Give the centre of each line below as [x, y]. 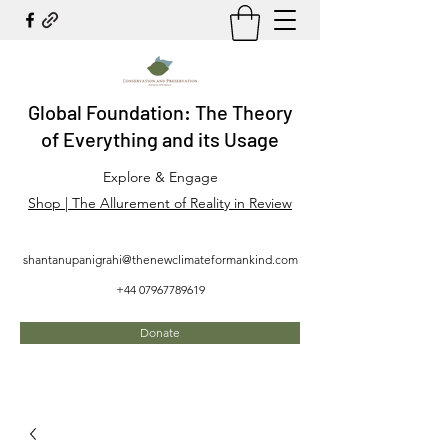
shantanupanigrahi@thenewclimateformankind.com [160, 259]
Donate [160, 332]
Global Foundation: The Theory [160, 111]
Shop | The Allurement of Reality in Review [160, 202]
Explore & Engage [160, 176]
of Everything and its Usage [160, 138]
